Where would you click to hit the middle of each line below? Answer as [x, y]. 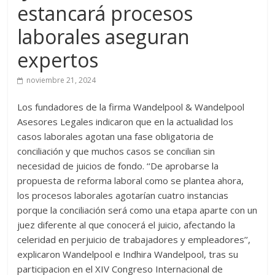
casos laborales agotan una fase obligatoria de [116, 137]
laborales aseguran [104, 37]
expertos [58, 60]
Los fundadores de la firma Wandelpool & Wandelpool [131, 107]
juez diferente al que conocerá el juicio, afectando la [126, 225]
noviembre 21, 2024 [61, 80]
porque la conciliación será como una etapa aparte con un [137, 210]
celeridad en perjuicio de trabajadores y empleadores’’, [134, 240]
